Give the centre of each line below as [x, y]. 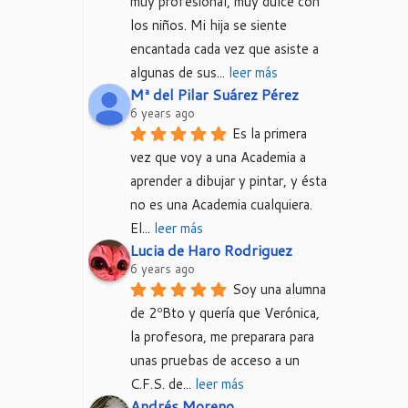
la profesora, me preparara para [222, 337]
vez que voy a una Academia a [218, 157]
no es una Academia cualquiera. [221, 204]
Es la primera [270, 133]
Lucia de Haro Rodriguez [211, 250]
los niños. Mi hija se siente [209, 25]
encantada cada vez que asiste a [224, 49]
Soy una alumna [279, 289]
